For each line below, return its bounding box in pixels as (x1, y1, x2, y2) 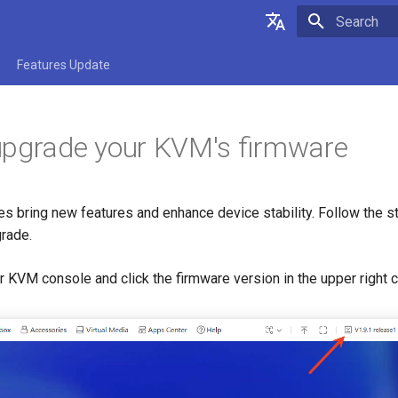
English (244, 55, 290, 72)
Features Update (17, 58, 110, 72)
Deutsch (244, 87, 296, 104)
